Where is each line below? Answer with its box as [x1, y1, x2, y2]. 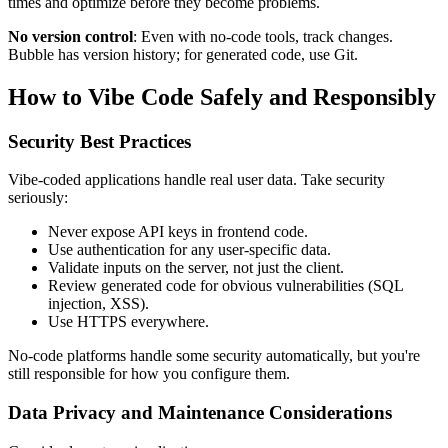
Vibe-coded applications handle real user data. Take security [8, 171, 385, 189]
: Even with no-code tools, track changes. [133, 27, 393, 45]
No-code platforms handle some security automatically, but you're [8, 347, 420, 365]
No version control [8, 27, 133, 45]
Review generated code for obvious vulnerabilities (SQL [48, 277, 403, 295]
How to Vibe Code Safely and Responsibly [8, 83, 436, 110]
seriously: [8, 189, 68, 207]
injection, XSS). [48, 295, 149, 313]
